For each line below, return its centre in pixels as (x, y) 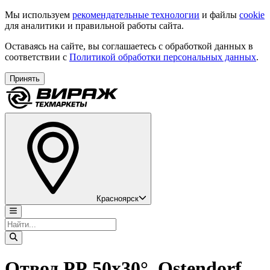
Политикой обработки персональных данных (163, 57)
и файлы (219, 15)
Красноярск (118, 199)
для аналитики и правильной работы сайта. (94, 26)
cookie (252, 15)
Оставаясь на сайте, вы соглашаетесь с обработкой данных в (129, 46)
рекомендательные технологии (136, 15)
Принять (25, 79)
